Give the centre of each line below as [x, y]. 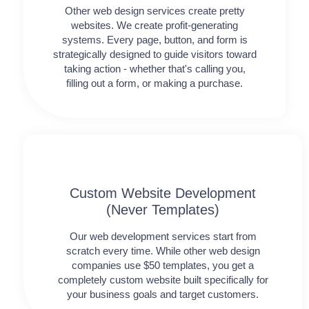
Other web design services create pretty [154, 10]
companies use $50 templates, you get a [163, 265]
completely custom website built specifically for [163, 279]
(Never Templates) [163, 209]
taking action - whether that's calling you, [154, 68]
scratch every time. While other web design [163, 250]
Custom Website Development [163, 193]
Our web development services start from [163, 236]
